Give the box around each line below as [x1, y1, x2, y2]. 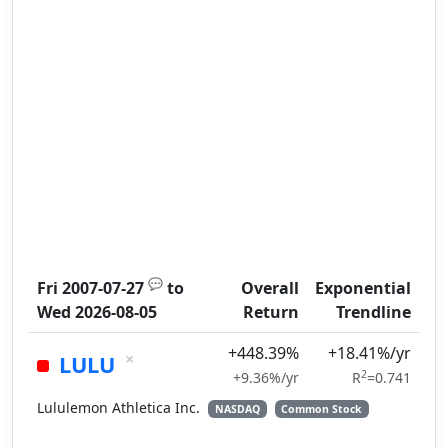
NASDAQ [214, 402, 260, 416]
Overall [241, 277, 299, 299]
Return [243, 301, 299, 323]
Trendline [336, 301, 411, 323]
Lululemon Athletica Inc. [37, 398, 204, 417]
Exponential [315, 277, 411, 299]
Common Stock [281, 402, 363, 416]
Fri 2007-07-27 [37, 277, 144, 299]
